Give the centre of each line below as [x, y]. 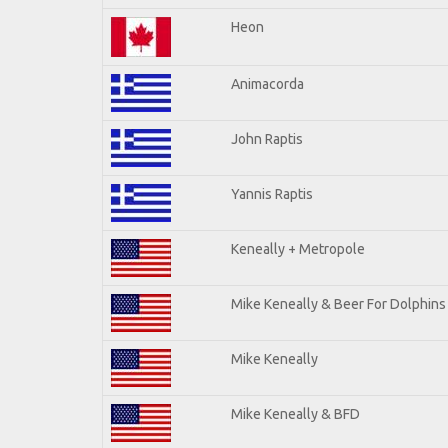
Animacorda [267, 83]
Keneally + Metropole [298, 248]
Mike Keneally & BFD [295, 413]
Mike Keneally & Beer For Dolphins [338, 303]
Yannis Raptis [272, 193]
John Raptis [267, 138]
